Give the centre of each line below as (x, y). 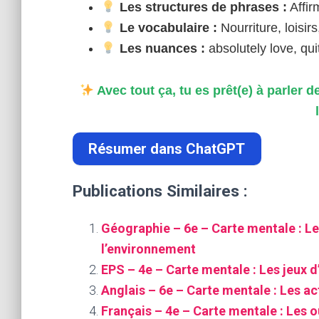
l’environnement (148, 249)
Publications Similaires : (160, 191)
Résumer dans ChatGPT (167, 149)
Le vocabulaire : (166, 28)
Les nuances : (160, 48)
